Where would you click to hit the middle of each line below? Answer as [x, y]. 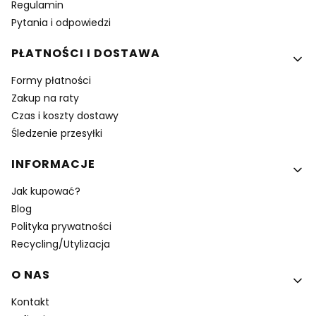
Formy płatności [51, 81]
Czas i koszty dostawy [65, 116]
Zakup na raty [45, 98]
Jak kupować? [46, 192]
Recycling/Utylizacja [61, 244]
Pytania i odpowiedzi [61, 23]
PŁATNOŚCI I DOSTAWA [86, 54]
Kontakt [30, 302]
